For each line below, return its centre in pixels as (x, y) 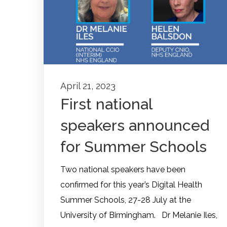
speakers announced (135, 126)
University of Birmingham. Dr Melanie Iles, (139, 215)
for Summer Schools (134, 147)
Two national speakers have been (123, 170)
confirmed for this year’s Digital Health (131, 185)
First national (106, 104)
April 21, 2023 (88, 86)
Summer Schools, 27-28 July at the (126, 200)
